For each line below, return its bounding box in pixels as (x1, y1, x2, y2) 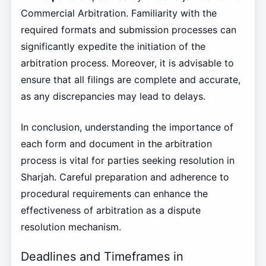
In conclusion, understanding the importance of (20, 121, 233, 134)
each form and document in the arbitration (20, 138, 212, 150)
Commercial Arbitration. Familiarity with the (20, 7, 217, 20)
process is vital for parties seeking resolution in (20, 154, 235, 167)
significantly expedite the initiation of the (20, 40, 205, 53)
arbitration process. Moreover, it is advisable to (20, 57, 234, 69)
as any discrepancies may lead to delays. (20, 90, 205, 103)
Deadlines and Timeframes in (20, 249, 183, 264)
